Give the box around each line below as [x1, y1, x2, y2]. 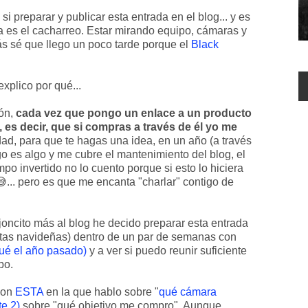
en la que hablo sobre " [43, 286, 159, 298]
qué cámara [159, 286, 217, 298]
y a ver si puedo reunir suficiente [87, 245, 247, 256]
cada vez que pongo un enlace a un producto [16, 107, 252, 119]
